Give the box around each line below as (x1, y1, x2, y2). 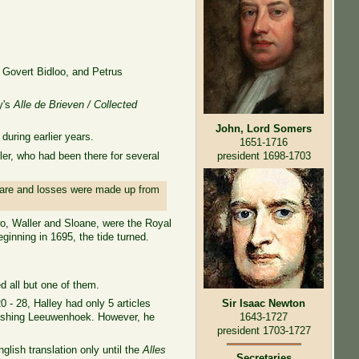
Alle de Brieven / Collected (14, 98, 138, 111)
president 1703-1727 (216, 325, 311, 337)
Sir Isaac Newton (222, 297, 306, 310)
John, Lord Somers (216, 123, 313, 135)
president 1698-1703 (216, 150, 311, 163)
